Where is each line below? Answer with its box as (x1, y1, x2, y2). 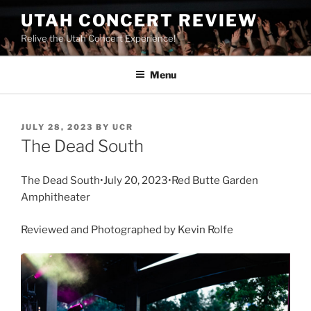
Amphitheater (21, 191, 90, 204)
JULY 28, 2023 (21, 121, 93, 132)
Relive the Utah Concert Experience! (21, 33, 176, 44)
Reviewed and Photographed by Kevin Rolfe (21, 223, 233, 236)
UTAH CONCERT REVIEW (21, 10, 258, 31)
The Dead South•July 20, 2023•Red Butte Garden (21, 174, 258, 187)
